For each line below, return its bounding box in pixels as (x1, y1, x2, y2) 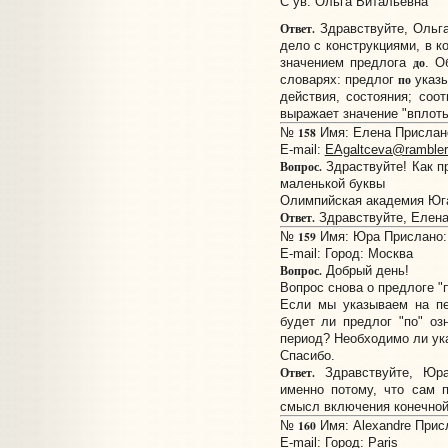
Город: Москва (324, 246, 413, 262)
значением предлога (279, 55, 413, 71)
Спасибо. (279, 348, 335, 364)
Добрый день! (321, 263, 409, 279)
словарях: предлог (279, 72, 398, 88)
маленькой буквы (279, 176, 385, 192)
